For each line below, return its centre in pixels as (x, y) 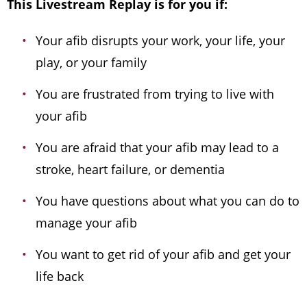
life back (60, 277)
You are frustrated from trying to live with (155, 94)
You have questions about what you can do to (168, 201)
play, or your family (93, 63)
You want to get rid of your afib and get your (163, 255)
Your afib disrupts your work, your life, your (160, 41)
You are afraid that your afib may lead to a (157, 148)
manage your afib (88, 223)
